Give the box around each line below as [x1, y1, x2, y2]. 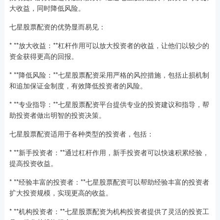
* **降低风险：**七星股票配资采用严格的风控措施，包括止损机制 [9, 70, 209, 80]
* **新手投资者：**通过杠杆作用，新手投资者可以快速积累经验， [9, 147, 209, 158]
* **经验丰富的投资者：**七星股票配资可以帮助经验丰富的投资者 [9, 177, 209, 187]
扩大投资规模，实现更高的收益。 [9, 188, 112, 198]
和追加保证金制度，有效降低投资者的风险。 [9, 81, 147, 91]
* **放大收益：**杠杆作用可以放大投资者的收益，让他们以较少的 [9, 40, 209, 51]
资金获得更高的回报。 [9, 51, 78, 61]
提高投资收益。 [9, 158, 57, 168]
